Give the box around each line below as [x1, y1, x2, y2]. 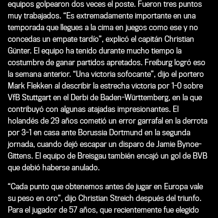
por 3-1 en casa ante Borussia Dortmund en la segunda [8, 127, 190, 137]
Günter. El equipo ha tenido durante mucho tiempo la [8, 46, 182, 55]
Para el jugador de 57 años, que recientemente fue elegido [8, 205, 199, 215]
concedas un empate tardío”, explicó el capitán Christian [8, 34, 194, 44]
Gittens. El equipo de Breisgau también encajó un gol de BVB [8, 151, 207, 161]
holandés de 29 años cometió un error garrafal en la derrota [8, 116, 207, 126]
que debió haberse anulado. [8, 163, 100, 172]
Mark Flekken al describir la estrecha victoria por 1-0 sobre [8, 81, 203, 91]
